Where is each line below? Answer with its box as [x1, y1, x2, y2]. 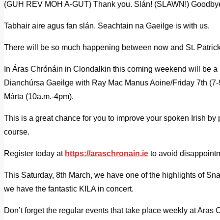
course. [4, 128, 29, 137]
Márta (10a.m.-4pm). [4, 92, 74, 101]
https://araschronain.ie [65, 149, 148, 158]
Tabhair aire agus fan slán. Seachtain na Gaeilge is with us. [4, 22, 210, 30]
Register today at [4, 149, 65, 158]
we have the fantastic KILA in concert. [4, 185, 134, 193]
